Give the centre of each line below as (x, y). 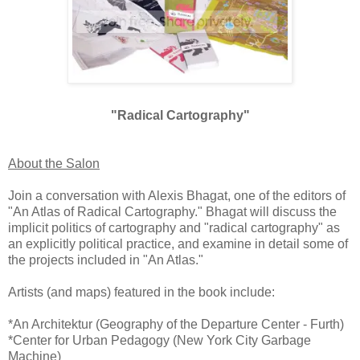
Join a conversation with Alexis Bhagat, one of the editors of (177, 195)
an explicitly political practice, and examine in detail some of (178, 243)
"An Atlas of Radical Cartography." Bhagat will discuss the (172, 211)
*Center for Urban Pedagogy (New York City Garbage (160, 340)
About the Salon (54, 163)
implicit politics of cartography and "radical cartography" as (174, 227)
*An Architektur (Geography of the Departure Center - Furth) (176, 324)
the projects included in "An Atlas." (106, 260)
